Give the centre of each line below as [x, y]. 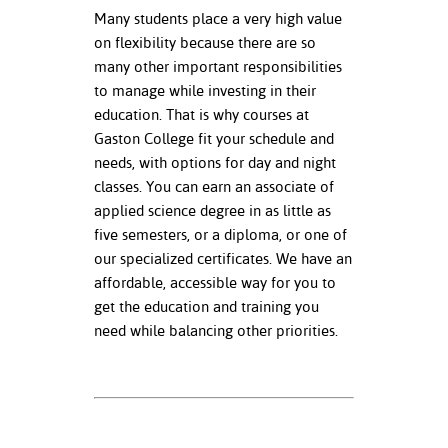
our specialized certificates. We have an [223, 259]
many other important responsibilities [218, 67]
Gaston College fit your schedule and [214, 139]
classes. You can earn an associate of [214, 187]
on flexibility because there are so [205, 43]
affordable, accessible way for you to [215, 283]
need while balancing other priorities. [216, 331]
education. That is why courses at [201, 115]
